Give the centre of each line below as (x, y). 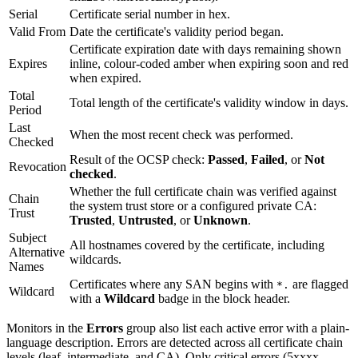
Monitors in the (46, 328)
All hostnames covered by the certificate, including (197, 245)
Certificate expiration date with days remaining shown (205, 50)
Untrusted (146, 221)
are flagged (319, 284)
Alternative (37, 253)
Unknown (221, 221)
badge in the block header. (223, 299)
